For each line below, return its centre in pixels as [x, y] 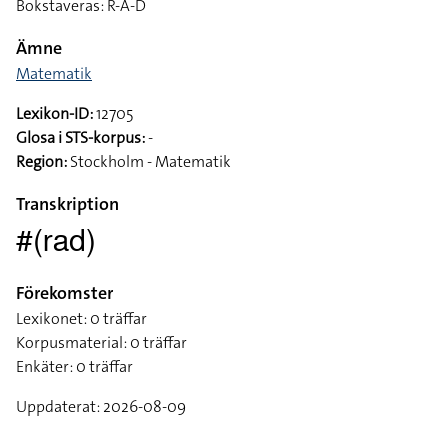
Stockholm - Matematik [149, 161]
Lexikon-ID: [54, 113]
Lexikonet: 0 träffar [81, 318]
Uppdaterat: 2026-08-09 [101, 406]
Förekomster [64, 293]
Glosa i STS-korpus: [80, 137]
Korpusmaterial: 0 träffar [101, 342]
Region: [41, 161]
